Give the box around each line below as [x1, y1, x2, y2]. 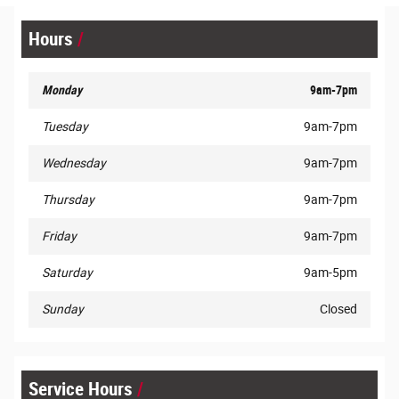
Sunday [42, 302, 84, 317]
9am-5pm [304, 265, 357, 281]
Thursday [42, 192, 94, 208]
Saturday [42, 265, 93, 281]
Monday [42, 83, 82, 98]
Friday [42, 229, 77, 244]
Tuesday [42, 119, 88, 134]
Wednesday [42, 156, 106, 171]
